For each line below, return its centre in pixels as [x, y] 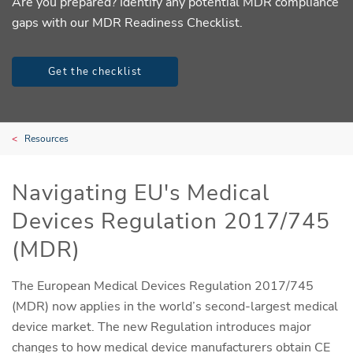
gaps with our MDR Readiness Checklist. [127, 22]
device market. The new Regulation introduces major [162, 327]
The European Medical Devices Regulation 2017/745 [163, 286]
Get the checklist [95, 71]
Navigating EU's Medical [141, 193]
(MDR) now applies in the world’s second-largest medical [175, 306]
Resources [46, 138]
